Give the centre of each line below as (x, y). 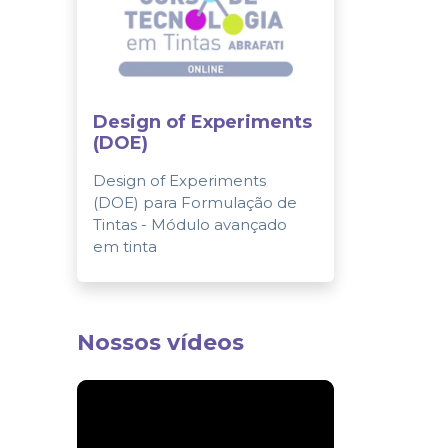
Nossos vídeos (160, 342)
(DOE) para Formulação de (195, 202)
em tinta (125, 246)
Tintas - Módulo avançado (190, 224)
